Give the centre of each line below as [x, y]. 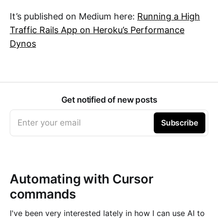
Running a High [169, 16]
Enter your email [49, 122]
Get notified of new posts [109, 100]
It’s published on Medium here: [73, 16]
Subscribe [179, 122]
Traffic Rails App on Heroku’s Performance [97, 30]
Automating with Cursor [82, 179]
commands [43, 194]
